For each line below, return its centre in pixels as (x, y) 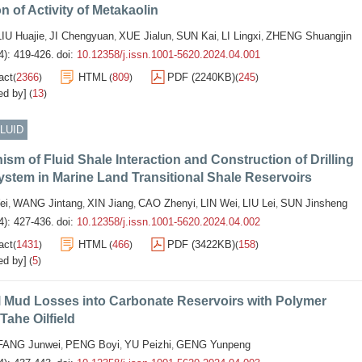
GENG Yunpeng (213, 345)
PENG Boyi (93, 345)
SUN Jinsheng (314, 203)
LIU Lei (259, 203)
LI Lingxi (241, 36)
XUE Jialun (145, 36)
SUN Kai (196, 36)
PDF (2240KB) (201, 77)
